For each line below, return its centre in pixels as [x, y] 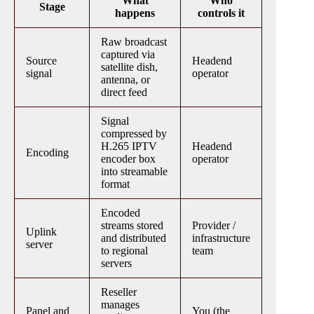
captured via [128, 55]
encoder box [128, 159]
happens [135, 13]
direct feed [124, 93]
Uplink [41, 232]
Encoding [47, 153]
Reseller [119, 292]
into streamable [134, 172]
